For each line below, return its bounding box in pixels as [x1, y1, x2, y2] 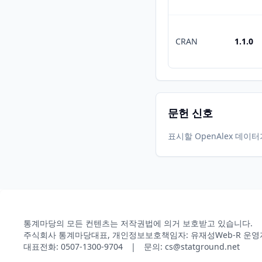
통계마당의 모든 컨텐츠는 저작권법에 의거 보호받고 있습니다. [23, 218, 253, 229]
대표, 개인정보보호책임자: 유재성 [91, 229, 215, 240]
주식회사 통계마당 [23, 229, 91, 240]
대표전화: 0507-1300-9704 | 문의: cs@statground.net [23, 241, 240, 252]
